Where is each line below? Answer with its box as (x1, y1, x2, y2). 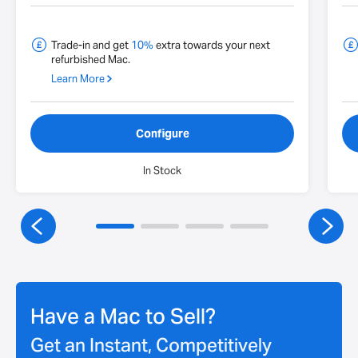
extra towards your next (153, 38, 270, 52)
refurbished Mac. (51, 53, 130, 66)
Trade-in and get (51, 38, 131, 52)
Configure (135, 126, 189, 141)
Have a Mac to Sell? (30, 296, 216, 341)
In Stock (143, 164, 181, 177)
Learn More (51, 72, 105, 86)
